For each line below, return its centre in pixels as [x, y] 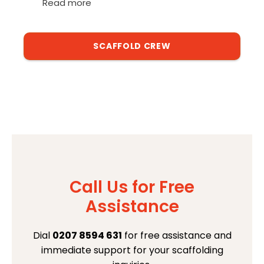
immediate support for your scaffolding [132, 250]
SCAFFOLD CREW [132, 46]
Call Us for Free [132, 187]
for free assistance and [176, 236]
